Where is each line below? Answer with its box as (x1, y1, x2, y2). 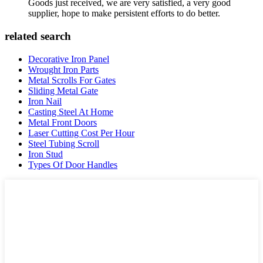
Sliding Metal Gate (28, 85, 98, 96)
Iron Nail (28, 96, 62, 106)
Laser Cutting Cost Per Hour (28, 127, 134, 138)
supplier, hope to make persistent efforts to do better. (28, 8, 220, 19)
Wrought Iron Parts (28, 64, 99, 75)
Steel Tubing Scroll (28, 138, 99, 149)
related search (5, 30, 71, 43)
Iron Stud (28, 149, 63, 159)
